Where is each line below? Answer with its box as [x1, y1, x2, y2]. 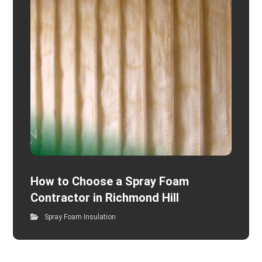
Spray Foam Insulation [44, 213, 116, 222]
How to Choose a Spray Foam [30, 174, 189, 189]
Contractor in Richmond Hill [30, 191, 180, 205]
